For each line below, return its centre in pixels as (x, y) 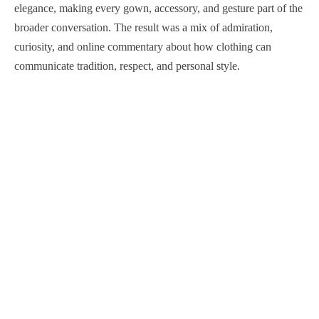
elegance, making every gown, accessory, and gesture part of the (158, 9)
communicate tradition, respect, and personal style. (127, 66)
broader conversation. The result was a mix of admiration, (143, 28)
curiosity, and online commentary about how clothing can (143, 47)
